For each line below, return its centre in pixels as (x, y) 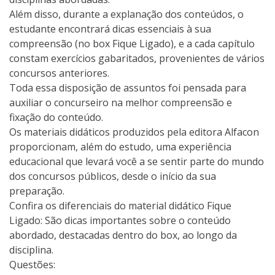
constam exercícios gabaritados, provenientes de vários (137, 58)
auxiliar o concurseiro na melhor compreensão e (121, 102)
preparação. (37, 191)
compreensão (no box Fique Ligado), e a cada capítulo (132, 43)
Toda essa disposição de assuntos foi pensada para (128, 87)
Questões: (32, 264)
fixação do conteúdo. (56, 117)
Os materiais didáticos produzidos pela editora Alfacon (134, 132)
